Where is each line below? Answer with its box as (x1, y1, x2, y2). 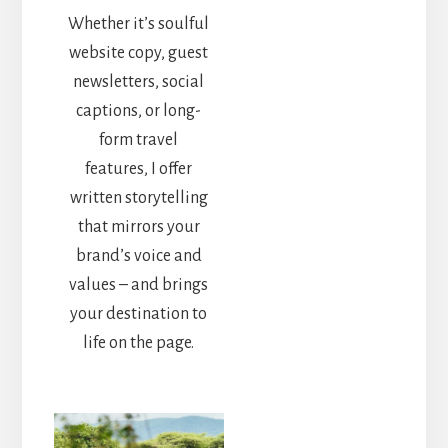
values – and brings (69, 276, 209, 295)
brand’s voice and (75, 247, 202, 266)
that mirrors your (77, 218, 200, 237)
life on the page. (83, 334, 195, 353)
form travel (99, 131, 179, 150)
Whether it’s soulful (68, 15, 210, 34)
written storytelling (69, 189, 208, 208)
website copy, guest (69, 44, 209, 63)
